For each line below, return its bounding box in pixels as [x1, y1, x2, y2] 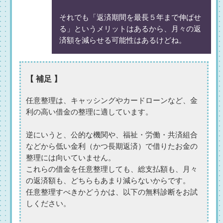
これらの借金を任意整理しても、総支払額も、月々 [26, 165, 198, 173]
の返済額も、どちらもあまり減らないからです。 [26, 176, 190, 185]
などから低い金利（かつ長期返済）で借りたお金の [26, 142, 198, 150]
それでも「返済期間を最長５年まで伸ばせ [59, 13, 201, 21]
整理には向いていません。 [26, 153, 115, 162]
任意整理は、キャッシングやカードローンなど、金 [26, 96, 198, 105]
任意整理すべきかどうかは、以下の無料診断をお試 [26, 188, 198, 196]
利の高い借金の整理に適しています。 [26, 108, 153, 116]
